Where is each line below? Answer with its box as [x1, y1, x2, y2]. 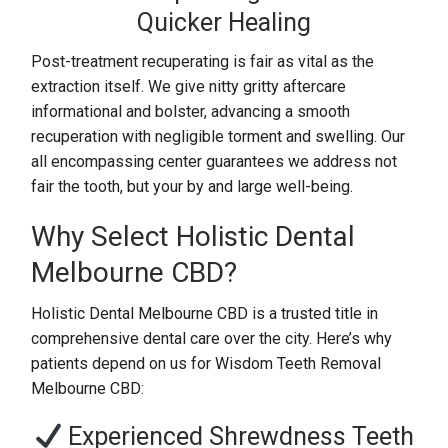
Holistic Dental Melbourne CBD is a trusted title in [31, 304, 379, 323]
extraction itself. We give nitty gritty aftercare [31, 77, 347, 96]
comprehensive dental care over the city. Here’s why [31, 329, 393, 348]
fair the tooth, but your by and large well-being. [31, 177, 354, 196]
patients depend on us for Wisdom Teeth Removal [31, 354, 382, 373]
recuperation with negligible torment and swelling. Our [31, 127, 406, 146]
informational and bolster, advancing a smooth [31, 102, 351, 121]
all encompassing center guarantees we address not [31, 152, 398, 171]
